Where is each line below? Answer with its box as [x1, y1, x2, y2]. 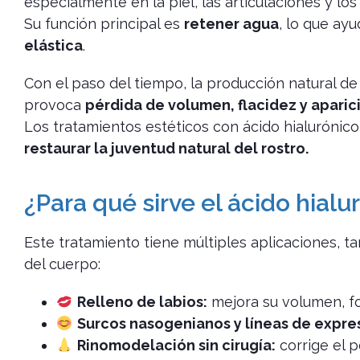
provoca [24, 96, 85, 114]
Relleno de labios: [76, 293, 207, 311]
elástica [24, 37, 83, 55]
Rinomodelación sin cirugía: [76, 337, 276, 354]
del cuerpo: [24, 256, 100, 273]
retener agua [184, 15, 279, 33]
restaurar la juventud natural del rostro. [24, 140, 309, 157]
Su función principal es [24, 15, 184, 33]
